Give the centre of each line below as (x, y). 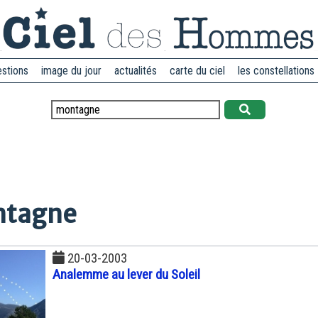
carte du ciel (197, 71)
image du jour (71, 71)
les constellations (276, 71)
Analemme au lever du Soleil (126, 274)
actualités (136, 71)
